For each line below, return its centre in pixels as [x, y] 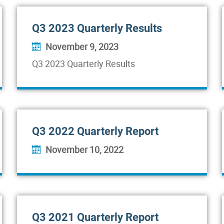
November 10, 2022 [84, 149]
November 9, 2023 [82, 46]
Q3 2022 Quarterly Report [95, 131]
